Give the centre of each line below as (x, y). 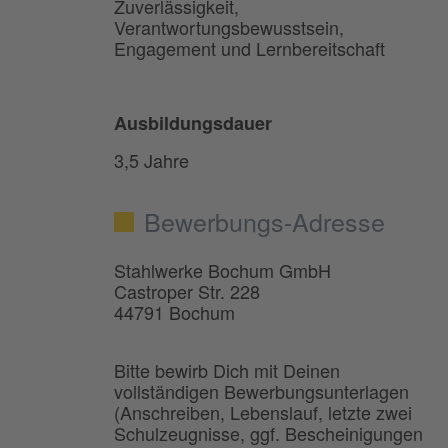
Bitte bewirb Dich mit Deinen (227, 370)
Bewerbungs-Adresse (264, 221)
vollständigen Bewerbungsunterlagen (261, 391)
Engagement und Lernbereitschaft (249, 48)
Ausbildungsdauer (193, 123)
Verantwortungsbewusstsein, (229, 27)
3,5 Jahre (151, 160)
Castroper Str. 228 (187, 291)
